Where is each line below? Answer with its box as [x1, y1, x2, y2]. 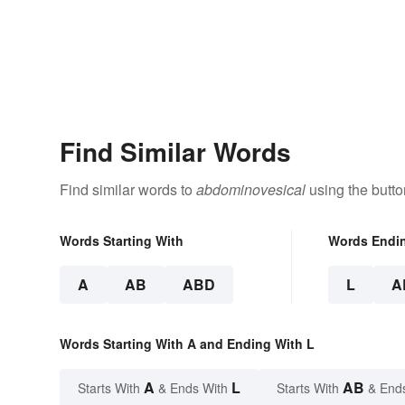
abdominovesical [196, 179, 306, 201]
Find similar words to [60, 179, 196, 201]
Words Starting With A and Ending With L [60, 334, 315, 353]
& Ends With [155, 379, 231, 398]
